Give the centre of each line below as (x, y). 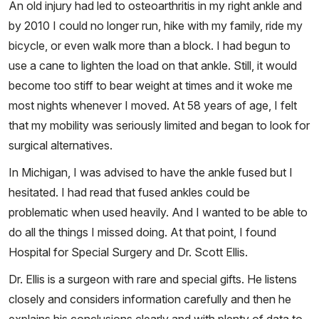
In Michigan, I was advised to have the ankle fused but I (151, 173)
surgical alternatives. (61, 146)
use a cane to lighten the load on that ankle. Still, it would (153, 66)
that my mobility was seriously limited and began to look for (159, 126)
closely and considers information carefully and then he (150, 299)
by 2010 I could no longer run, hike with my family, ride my (156, 26)
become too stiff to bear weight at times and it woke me (151, 86)
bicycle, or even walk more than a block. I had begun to (150, 46)
